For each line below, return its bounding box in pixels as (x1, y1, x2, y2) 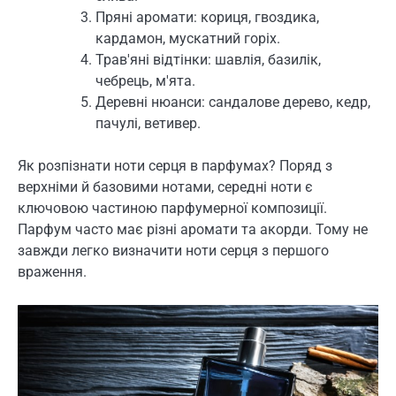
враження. (18, 263, 87, 281)
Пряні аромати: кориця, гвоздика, (95, 9, 319, 27)
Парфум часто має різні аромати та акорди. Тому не (18, 221, 368, 239)
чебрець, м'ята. (95, 72, 195, 90)
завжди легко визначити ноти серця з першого (18, 242, 329, 260)
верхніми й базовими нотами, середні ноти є (18, 179, 313, 196)
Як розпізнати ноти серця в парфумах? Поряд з (18, 157, 332, 175)
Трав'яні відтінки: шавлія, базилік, (95, 51, 321, 69)
